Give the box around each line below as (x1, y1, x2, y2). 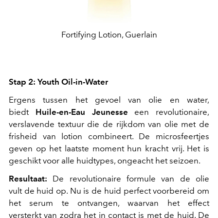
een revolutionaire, (127, 107, 209, 117)
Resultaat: (9, 174, 47, 184)
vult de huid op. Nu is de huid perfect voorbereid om (9, 186, 209, 196)
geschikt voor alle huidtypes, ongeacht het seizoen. (9, 156, 200, 166)
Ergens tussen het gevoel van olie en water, (9, 95, 209, 105)
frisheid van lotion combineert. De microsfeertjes (9, 131, 209, 142)
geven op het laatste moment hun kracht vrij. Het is (9, 144, 209, 154)
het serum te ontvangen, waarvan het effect (9, 198, 209, 208)
